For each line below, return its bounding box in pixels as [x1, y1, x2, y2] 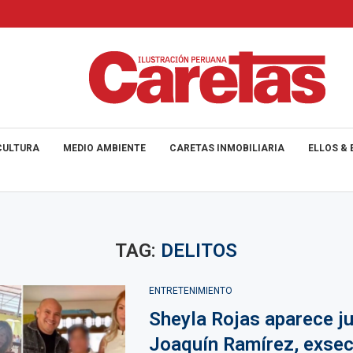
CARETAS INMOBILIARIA [169, 143, 284, 154]
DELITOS [161, 240, 238, 262]
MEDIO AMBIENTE [63, 143, 146, 154]
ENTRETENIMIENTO [148, 285, 232, 296]
